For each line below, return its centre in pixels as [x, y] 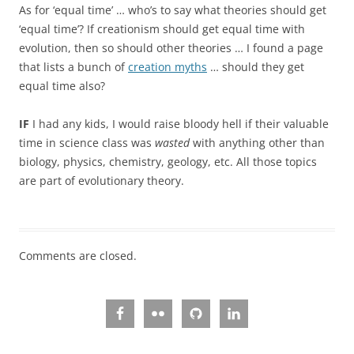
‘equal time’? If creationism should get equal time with [162, 29]
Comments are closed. [78, 256]
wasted [172, 143]
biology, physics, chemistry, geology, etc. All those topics [168, 162]
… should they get [256, 67]
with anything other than [257, 143]
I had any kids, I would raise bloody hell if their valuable [179, 124]
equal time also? [62, 86]
